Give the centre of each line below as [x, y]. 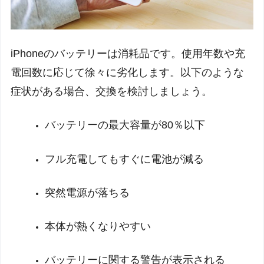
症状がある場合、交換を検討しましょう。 [112, 92]
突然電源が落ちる [87, 192]
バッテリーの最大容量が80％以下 [125, 125]
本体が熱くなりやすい [98, 226]
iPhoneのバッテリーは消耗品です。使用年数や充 [128, 54]
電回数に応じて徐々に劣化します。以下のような [128, 73]
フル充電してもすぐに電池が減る [124, 159]
